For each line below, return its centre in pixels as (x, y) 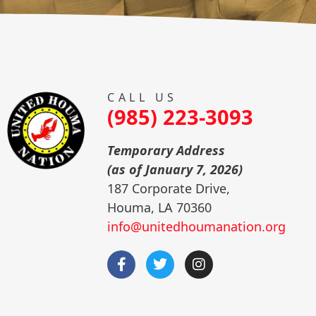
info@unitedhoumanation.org (197, 226)
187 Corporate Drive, (169, 188)
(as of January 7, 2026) (175, 169)
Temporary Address (166, 150)
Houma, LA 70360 (160, 207)
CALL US (142, 97)
